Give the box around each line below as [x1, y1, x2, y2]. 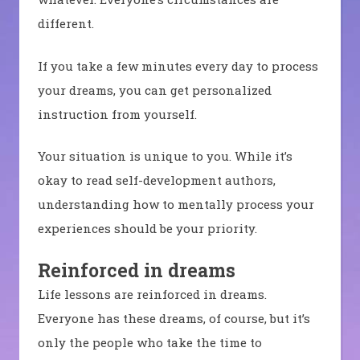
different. [37, 15, 94, 32]
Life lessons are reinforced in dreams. [37, 285, 267, 302]
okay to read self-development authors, [37, 172, 276, 189]
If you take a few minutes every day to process [37, 57, 318, 74]
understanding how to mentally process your [37, 196, 314, 213]
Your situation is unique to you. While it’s [37, 148, 292, 165]
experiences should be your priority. [37, 220, 257, 237]
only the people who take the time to [37, 333, 262, 350]
